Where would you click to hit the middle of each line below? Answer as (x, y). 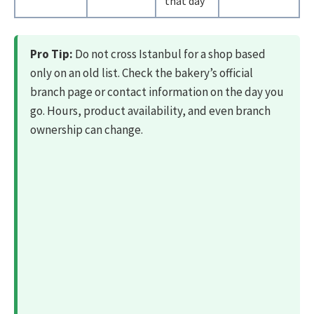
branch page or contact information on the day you (157, 92)
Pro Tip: (52, 54)
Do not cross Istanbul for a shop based (169, 54)
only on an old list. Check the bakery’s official (142, 73)
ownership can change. (87, 130)
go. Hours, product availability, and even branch (150, 111)
